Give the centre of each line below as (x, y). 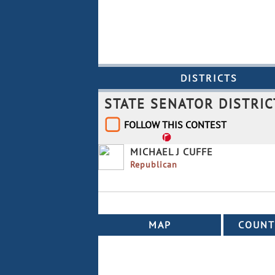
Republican (154, 164)
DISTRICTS (209, 78)
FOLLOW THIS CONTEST (175, 124)
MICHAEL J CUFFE (172, 151)
